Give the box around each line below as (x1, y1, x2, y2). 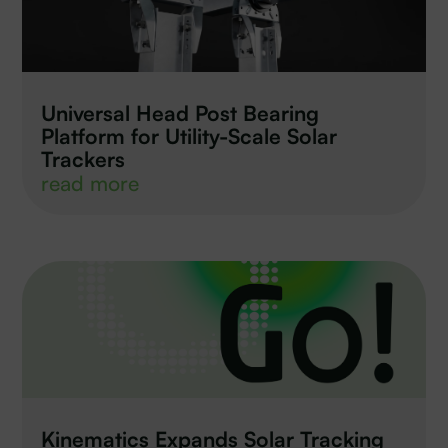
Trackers (41, 146, 126, 173)
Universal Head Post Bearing (41, 100, 320, 127)
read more (41, 170, 140, 197)
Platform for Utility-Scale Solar (41, 123, 338, 150)
